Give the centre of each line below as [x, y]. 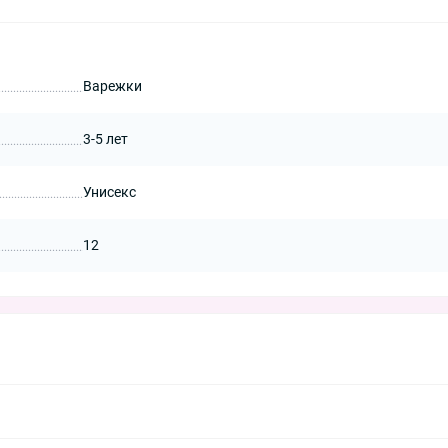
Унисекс [109, 191]
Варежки [112, 85]
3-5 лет [105, 138]
